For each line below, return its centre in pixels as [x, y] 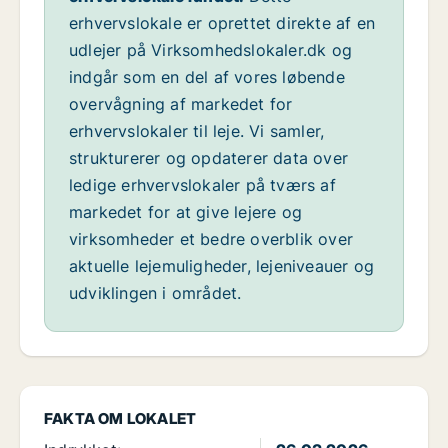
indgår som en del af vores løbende [207, 77]
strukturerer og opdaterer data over [208, 158]
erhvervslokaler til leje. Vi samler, [197, 131]
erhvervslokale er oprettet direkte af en [222, 23]
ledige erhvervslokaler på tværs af [202, 185]
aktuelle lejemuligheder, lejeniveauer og [221, 266]
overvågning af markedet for [181, 104]
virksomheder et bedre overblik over [211, 239]
